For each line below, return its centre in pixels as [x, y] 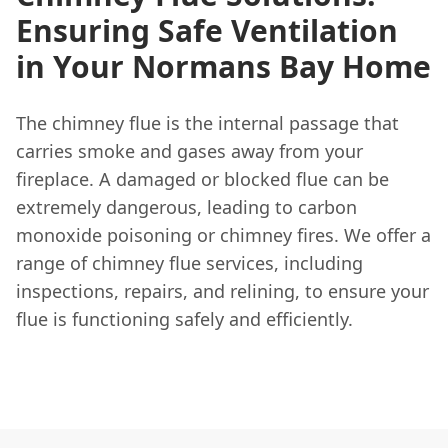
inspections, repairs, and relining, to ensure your [222, 290]
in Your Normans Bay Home [223, 66]
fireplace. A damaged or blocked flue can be [202, 178]
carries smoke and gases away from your [189, 150]
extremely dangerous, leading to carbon [186, 206]
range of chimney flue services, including [189, 262]
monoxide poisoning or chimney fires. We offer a [223, 234]
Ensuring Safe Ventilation [207, 30]
